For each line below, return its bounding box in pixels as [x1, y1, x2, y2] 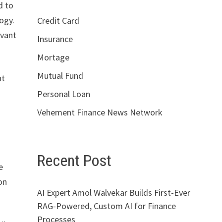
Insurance [37, 33, 73, 45]
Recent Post [37, 151, 111, 170]
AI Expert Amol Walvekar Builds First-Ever [37, 186, 190, 198]
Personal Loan [37, 88, 90, 100]
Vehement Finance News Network [37, 107, 163, 118]
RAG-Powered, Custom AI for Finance [37, 200, 176, 212]
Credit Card [37, 15, 79, 26]
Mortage [37, 52, 69, 63]
